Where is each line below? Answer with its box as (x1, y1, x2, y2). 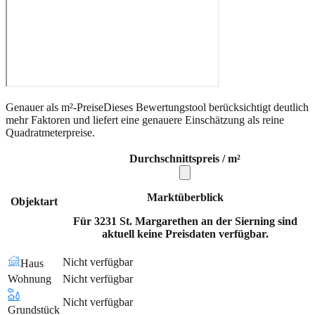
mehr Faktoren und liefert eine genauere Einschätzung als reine (6, 113, 284, 126)
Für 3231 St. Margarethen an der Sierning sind (72, 214, 297, 227)
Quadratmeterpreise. (6, 126, 95, 139)
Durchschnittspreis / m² (129, 152, 240, 165)
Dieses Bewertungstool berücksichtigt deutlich (103, 101, 309, 113)
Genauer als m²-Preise (6, 101, 103, 113)
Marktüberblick (146, 191, 224, 203)
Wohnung (8, 272, 51, 285)
